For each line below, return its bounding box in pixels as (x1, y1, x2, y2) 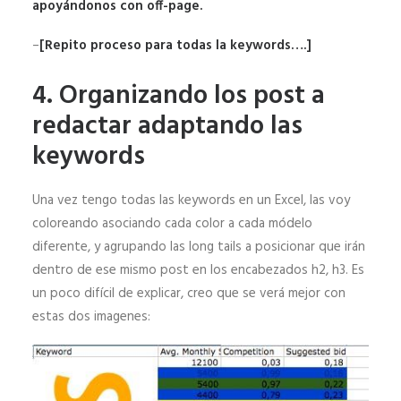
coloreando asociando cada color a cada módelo (32, 213, 312, 235)
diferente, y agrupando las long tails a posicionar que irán (32, 236, 365, 259)
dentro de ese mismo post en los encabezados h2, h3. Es (32, 260, 364, 282)
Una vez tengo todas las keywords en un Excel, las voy (32, 190, 350, 212)
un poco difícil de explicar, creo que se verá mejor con (32, 283, 346, 305)
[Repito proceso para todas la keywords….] (39, 35, 311, 57)
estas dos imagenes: (32, 306, 150, 328)
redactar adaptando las (32, 106, 303, 149)
